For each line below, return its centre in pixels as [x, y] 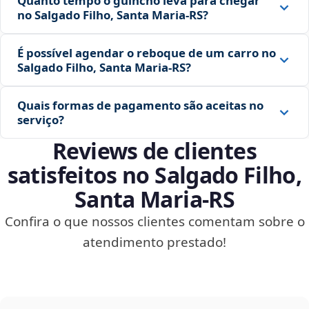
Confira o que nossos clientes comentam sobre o [154, 222]
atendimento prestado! [154, 242]
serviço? [41, 120]
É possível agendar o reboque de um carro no [147, 53]
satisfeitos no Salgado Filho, [154, 175]
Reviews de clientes [154, 151]
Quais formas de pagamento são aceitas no [140, 106]
